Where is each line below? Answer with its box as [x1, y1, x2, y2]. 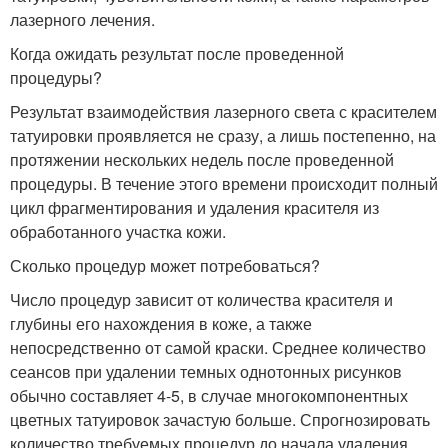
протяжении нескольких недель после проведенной [10, 147, 394, 171]
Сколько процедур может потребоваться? [10, 253, 320, 277]
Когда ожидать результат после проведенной [10, 41, 344, 65]
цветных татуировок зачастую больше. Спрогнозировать [10, 407, 430, 431]
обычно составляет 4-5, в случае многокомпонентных [10, 383, 408, 407]
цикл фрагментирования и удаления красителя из [10, 195, 379, 219]
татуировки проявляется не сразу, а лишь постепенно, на [10, 123, 436, 147]
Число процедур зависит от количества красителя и [10, 287, 393, 311]
